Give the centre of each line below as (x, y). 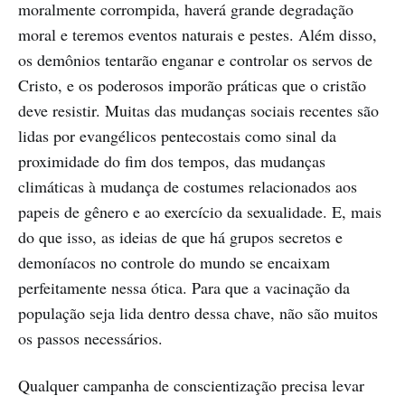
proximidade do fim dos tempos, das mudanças (172, 161)
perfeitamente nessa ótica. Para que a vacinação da (184, 288)
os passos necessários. (90, 339)
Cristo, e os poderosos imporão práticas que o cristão (192, 85)
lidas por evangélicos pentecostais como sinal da (177, 136)
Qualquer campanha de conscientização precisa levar (191, 386)
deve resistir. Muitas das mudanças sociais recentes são (198, 111)
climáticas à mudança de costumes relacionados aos (188, 187)
